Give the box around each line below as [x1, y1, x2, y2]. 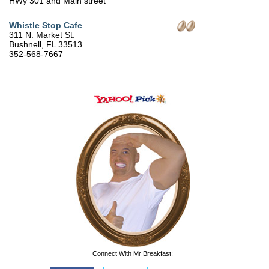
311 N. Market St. [9, 30, 75, 40]
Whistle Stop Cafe [9, 20, 82, 31]
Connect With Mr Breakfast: [92, 250, 174, 258]
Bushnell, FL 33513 [9, 40, 82, 50]
